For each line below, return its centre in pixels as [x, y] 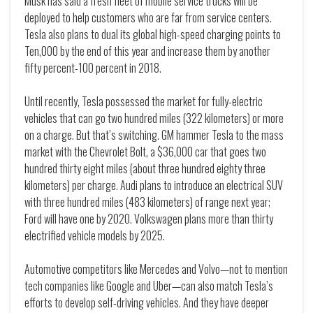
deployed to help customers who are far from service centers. [148, 18]
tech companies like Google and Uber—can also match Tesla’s [149, 286]
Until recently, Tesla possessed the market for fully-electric [144, 102]
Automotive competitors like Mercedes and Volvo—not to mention [156, 269]
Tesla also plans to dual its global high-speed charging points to [153, 35]
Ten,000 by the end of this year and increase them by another [147, 51]
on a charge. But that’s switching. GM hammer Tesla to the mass [154, 135]
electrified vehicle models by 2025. [95, 236]
